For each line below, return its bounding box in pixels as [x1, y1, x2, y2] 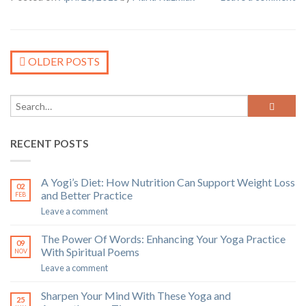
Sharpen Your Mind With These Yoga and [41, 289, 231, 303]
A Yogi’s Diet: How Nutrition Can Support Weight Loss [41, 176, 295, 189]
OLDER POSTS [26, 55, 100, 68]
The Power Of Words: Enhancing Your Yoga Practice [41, 232, 286, 246]
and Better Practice [41, 189, 133, 202]
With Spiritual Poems [41, 245, 139, 259]
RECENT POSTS [10, 137, 89, 150]
